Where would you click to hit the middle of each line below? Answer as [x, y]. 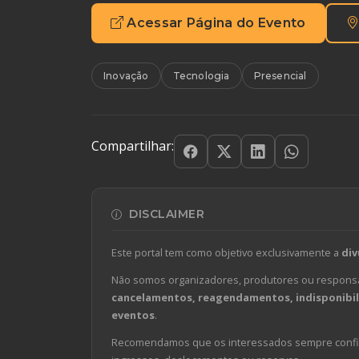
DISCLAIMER [165, 214]
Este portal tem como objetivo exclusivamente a [226, 253]
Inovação [126, 76]
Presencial [280, 76]
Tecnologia [201, 76]
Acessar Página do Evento [216, 23]
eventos [133, 315]
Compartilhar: [133, 146]
